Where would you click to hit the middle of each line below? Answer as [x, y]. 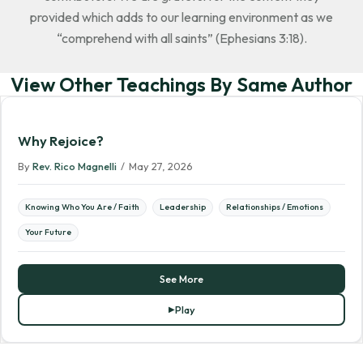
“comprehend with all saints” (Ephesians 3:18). [181, 38]
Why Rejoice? [61, 141]
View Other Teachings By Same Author [181, 85]
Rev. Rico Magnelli [75, 167]
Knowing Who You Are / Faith [82, 207]
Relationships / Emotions [275, 207]
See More [181, 279]
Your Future [48, 233]
